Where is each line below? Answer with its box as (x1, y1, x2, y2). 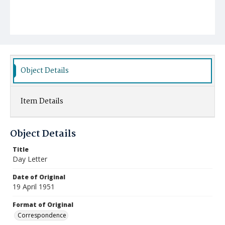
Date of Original (13, 173, 65, 181)
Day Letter (13, 154, 47, 164)
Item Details (21, 95, 63, 107)
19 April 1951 (13, 182, 55, 191)
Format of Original (13, 200, 73, 209)
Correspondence (18, 211, 66, 219)
